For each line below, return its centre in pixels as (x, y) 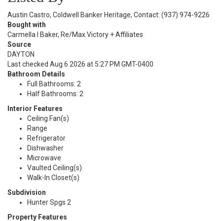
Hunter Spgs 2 (49, 202)
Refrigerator (46, 138)
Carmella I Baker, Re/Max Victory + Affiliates (75, 35)
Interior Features (35, 109)
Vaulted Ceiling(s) (55, 168)
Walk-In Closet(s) (53, 178)
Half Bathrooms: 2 (55, 94)
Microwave (44, 158)
